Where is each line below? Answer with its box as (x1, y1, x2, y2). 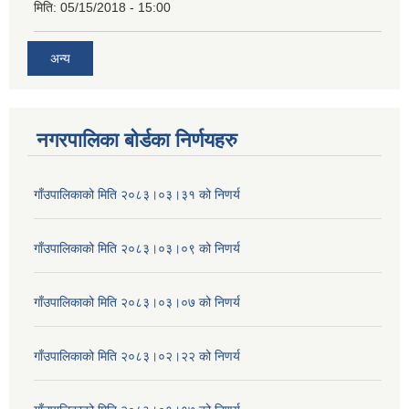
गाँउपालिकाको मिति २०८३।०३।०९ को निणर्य (34, 241, 240, 257)
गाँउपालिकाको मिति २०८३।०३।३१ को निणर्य (34, 187, 240, 203)
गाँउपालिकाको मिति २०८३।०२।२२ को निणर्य (34, 349, 240, 364)
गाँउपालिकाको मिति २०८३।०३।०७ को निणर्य (34, 295, 240, 310)
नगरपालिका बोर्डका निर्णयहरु (37, 129, 237, 152)
